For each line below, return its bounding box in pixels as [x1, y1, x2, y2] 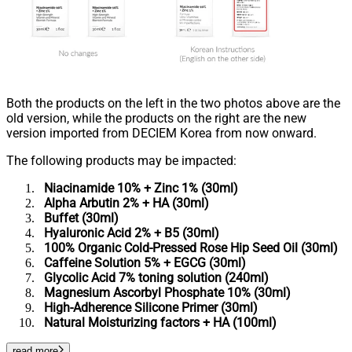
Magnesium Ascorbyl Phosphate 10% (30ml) [38, 284, 291, 300]
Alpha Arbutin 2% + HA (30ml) [38, 195, 209, 211]
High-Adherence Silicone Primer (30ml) [38, 299, 258, 315]
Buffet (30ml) [38, 210, 119, 225]
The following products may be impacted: [6, 152, 236, 168]
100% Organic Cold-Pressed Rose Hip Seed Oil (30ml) [38, 240, 338, 255]
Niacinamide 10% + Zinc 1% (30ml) [41, 180, 241, 196]
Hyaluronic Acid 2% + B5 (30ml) [38, 225, 219, 240]
